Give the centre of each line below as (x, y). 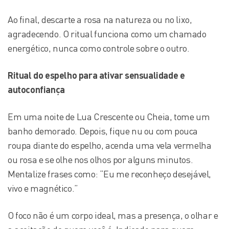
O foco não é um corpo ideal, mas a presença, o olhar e (113, 215)
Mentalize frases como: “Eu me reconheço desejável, (110, 174)
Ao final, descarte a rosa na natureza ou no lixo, (100, 19)
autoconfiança (36, 89)
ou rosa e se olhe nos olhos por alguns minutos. (100, 159)
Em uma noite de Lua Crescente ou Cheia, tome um (109, 117)
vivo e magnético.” (43, 188)
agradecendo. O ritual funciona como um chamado (107, 34)
